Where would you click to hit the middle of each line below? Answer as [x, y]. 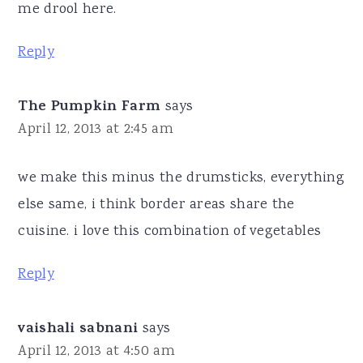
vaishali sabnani [78, 329]
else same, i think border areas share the [156, 205]
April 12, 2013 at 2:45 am [96, 129]
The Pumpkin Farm [90, 107]
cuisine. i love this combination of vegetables [170, 231]
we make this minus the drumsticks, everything [181, 178]
